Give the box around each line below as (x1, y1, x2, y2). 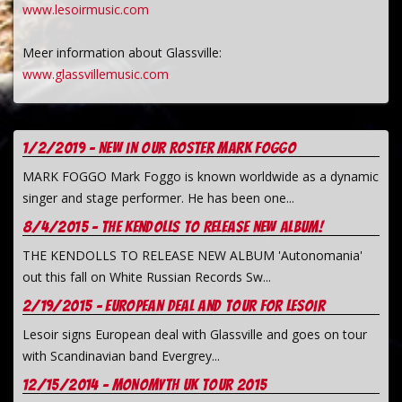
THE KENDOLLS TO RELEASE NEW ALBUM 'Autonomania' (22, 247, 363, 264)
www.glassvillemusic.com (22, 66, 169, 83)
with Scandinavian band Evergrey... (22, 347, 220, 364)
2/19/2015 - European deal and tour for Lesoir (22, 297, 326, 314)
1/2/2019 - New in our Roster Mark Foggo (22, 139, 297, 156)
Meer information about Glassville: (22, 44, 222, 61)
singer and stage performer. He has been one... (22, 189, 294, 206)
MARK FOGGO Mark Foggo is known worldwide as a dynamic (22, 168, 379, 185)
